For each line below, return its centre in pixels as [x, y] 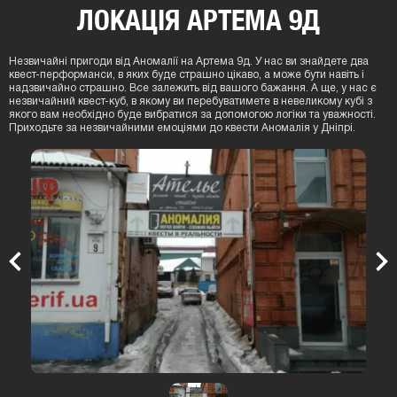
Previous [39, 276]
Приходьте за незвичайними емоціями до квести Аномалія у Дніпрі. [182, 137]
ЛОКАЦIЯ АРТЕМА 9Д [198, 28]
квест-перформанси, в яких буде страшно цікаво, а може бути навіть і [187, 84]
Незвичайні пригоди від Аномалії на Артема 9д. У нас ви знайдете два [189, 70]
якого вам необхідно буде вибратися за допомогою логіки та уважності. [192, 124]
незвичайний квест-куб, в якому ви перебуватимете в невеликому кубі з [191, 110]
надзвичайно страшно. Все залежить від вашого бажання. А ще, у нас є [193, 97]
